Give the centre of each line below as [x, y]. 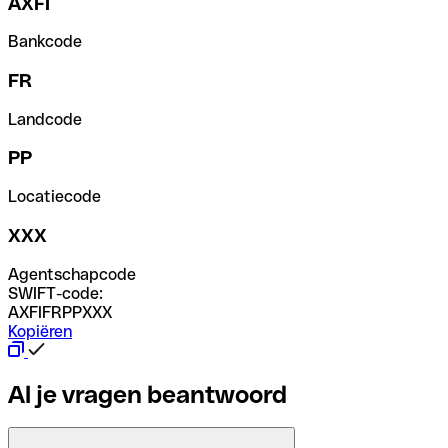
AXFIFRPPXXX [60, 312]
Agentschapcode [72, 274]
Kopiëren [40, 331]
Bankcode [45, 42]
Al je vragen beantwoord [147, 394]
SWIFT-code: [55, 293]
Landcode [45, 119]
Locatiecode [54, 197]
